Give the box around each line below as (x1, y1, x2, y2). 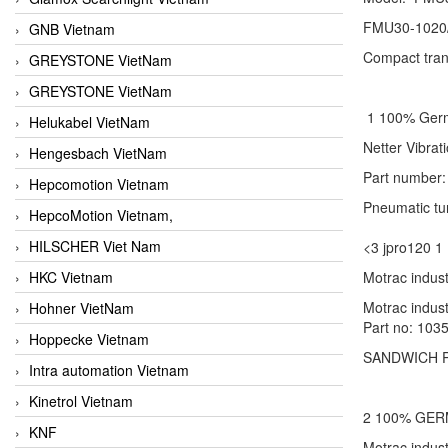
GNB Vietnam (29, 18, 115, 39)
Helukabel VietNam (29, 111, 150, 132)
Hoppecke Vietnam (29, 328, 149, 349)
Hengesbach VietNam (29, 142, 167, 163)
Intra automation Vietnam (29, 359, 189, 380)
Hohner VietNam (29, 297, 134, 318)
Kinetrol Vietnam (29, 390, 133, 411)
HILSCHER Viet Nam (29, 235, 161, 256)
